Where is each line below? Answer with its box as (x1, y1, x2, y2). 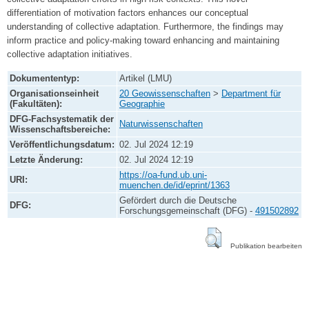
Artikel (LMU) (119, 73, 172, 84)
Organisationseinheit (10, 88, 99, 99)
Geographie (119, 99, 165, 110)
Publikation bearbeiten (230, 241, 302, 250)
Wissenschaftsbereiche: (10, 124, 110, 135)
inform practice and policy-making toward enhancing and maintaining (7, 35, 279, 46)
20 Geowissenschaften (119, 88, 210, 99)
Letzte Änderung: (10, 154, 83, 166)
